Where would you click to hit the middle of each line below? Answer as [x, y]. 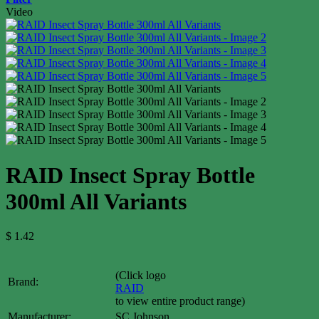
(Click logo [141, 276]
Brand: [23, 282]
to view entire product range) [180, 301]
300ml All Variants [96, 201]
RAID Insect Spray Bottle [130, 175]
